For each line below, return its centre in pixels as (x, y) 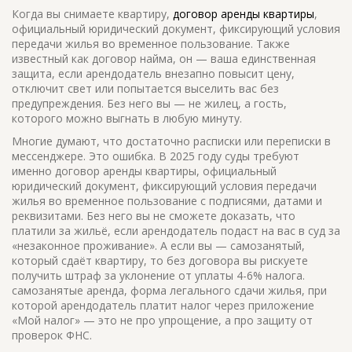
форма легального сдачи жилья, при (229, 290)
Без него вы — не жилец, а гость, (195, 103)
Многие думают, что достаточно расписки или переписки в (171, 141)
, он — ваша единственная (244, 59)
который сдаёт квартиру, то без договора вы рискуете (160, 260)
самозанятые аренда (68, 290)
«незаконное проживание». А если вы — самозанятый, (158, 246)
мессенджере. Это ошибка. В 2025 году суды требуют (156, 156)
